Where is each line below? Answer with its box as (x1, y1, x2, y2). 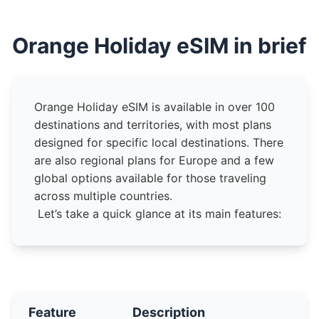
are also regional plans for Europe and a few (34, 153, 274, 167)
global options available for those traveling (34, 171, 266, 185)
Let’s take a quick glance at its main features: (38, 206, 281, 221)
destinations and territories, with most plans (34, 117, 271, 132)
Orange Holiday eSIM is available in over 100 (34, 100, 275, 114)
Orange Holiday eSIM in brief (12, 33, 307, 58)
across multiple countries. (34, 189, 172, 203)
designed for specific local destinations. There (34, 135, 283, 150)
